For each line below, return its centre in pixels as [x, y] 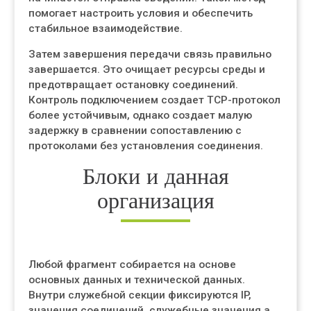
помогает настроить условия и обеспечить [141, 13]
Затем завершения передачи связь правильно [150, 54]
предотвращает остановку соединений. [133, 85]
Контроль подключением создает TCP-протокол [154, 100]
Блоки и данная [155, 176]
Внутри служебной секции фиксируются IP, [140, 295]
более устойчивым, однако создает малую [140, 115]
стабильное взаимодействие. [106, 28]
